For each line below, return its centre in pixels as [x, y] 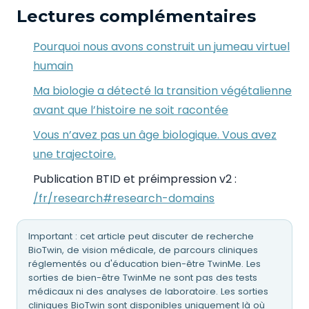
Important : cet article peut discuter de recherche [141, 236]
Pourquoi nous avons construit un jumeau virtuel [161, 47]
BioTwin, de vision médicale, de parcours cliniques [143, 250]
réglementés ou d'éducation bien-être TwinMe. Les [144, 263]
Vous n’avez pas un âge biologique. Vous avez [155, 135]
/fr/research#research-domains [124, 198]
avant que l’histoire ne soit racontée [131, 110]
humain [53, 66]
